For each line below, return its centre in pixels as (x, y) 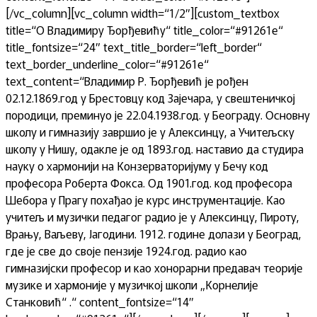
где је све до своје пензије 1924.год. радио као (126, 250)
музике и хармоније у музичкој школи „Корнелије (132, 284)
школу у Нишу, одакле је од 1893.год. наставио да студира (155, 149)
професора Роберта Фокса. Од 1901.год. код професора (149, 183)
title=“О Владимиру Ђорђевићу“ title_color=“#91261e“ (144, 30)
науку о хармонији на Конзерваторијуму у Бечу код (137, 166)
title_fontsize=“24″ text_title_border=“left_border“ (134, 47)
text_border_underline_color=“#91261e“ (107, 64)
